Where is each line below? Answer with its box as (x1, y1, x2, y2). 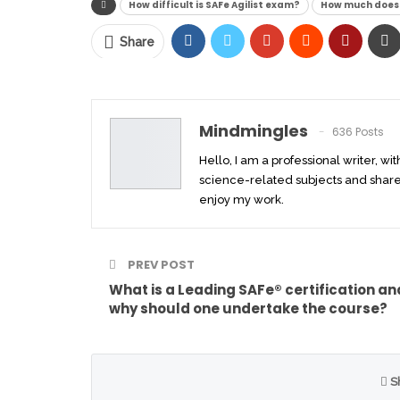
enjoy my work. (199, 192, 284, 206)
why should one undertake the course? (109, 298, 387, 318)
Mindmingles (199, 119, 308, 142)
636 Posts (332, 123, 384, 139)
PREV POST (125, 255, 195, 273)
